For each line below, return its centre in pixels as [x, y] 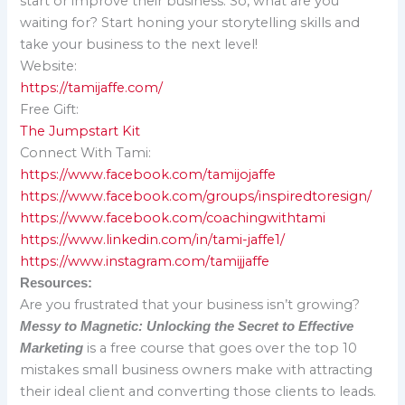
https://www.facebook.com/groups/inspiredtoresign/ [196, 196]
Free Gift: [50, 109]
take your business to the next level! [139, 44]
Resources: [57, 283]
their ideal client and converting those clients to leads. [198, 391]
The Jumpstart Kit [82, 131]
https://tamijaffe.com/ [92, 87]
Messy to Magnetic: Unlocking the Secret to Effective [187, 326]
